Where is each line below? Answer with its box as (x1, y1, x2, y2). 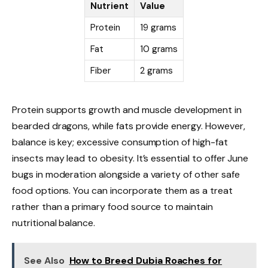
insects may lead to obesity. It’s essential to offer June (12, 151, 249, 165)
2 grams (140, 65, 173, 77)
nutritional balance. (12, 216, 96, 229)
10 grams (140, 43, 178, 56)
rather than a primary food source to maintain (12, 200, 213, 213)
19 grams (140, 22, 176, 34)
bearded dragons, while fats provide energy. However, (12, 119, 245, 132)
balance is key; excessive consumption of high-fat (12, 135, 228, 148)
